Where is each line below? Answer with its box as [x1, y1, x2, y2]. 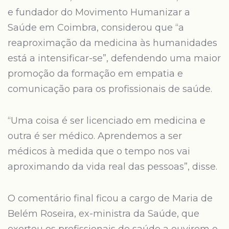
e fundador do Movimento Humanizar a [8, 7, 190, 18]
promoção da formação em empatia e [8, 68, 183, 79]
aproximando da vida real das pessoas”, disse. [8, 161, 217, 172]
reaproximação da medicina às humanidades [8, 37, 217, 49]
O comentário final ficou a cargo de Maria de [8, 193, 213, 204]
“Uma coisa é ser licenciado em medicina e [8, 115, 205, 126]
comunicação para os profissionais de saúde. [8, 83, 212, 95]
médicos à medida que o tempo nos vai [8, 146, 190, 157]
